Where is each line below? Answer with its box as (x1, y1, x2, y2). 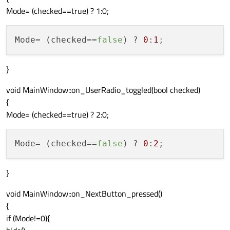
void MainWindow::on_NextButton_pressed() (6, 187, 162, 200)
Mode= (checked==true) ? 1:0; (6, 5, 109, 17)
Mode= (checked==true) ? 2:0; (6, 108, 109, 121)
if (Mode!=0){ (6, 212, 50, 225)
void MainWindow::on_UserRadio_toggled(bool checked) (6, 84, 200, 97)
